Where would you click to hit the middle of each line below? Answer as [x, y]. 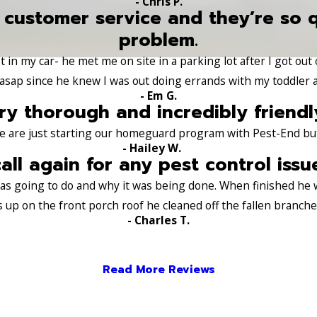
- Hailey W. [152, 148]
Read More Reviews [158, 269]
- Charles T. [158, 220]
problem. [158, 40]
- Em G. [158, 95]
